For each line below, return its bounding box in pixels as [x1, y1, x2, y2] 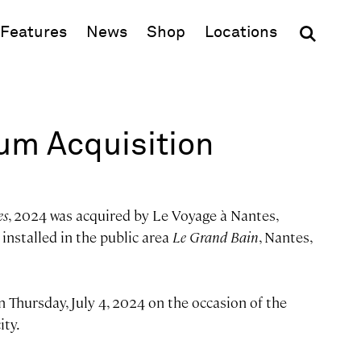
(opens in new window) [185, 23, 352, 39]
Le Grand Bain [172, 228, 259, 247]
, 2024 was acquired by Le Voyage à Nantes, [7, 206, 278, 225]
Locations [205, 24, 277, 40]
